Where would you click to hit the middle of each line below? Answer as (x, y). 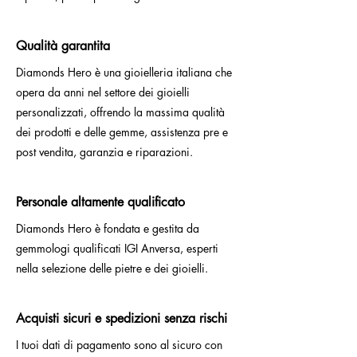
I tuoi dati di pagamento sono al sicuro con (119, 345)
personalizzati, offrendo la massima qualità (120, 112)
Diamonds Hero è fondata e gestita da (108, 229)
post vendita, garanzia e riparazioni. (106, 152)
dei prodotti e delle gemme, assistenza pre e (122, 132)
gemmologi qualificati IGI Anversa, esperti (117, 249)
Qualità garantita (63, 46)
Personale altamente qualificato (100, 202)
